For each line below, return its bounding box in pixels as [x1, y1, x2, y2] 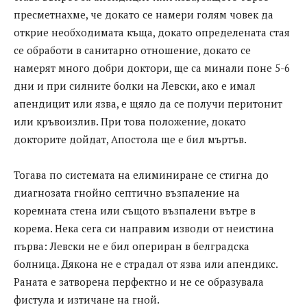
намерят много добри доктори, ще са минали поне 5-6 [14, 61, 290, 75]
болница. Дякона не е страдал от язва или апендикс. [14, 257, 278, 271]
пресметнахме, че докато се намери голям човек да [14, 8, 273, 22]
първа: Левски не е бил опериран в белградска [14, 239, 249, 254]
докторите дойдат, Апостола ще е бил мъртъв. [14, 132, 247, 147]
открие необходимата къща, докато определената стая [14, 25, 290, 40]
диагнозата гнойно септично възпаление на [14, 186, 240, 200]
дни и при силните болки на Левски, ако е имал [14, 79, 256, 93]
